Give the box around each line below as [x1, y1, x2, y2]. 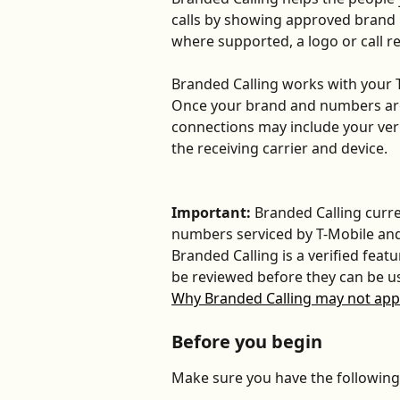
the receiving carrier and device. [171, 138, 387, 158]
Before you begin [171, 329, 322, 354]
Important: [171, 203, 254, 222]
